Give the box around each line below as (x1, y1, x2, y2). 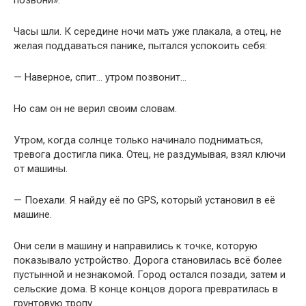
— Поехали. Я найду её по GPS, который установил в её (14, 194, 275, 207)
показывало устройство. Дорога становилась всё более (14, 254, 282, 267)
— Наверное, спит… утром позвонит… (14, 71, 186, 84)
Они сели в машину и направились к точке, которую (14, 240, 258, 253)
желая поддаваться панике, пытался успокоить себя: (14, 40, 267, 53)
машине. (14, 208, 52, 221)
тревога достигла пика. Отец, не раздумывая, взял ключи (14, 148, 286, 161)
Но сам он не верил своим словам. (14, 102, 177, 115)
